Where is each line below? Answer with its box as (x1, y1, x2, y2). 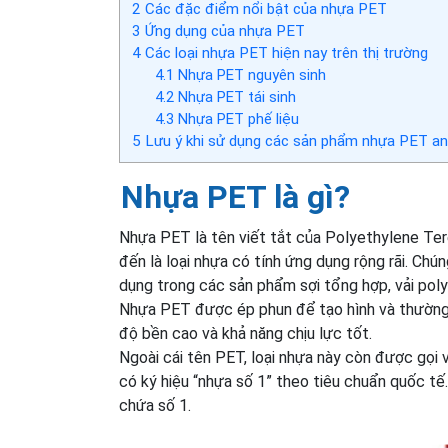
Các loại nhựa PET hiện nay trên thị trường (141, 44, 428, 63)
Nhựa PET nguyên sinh (173, 66, 326, 85)
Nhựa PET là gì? (121, 178, 350, 217)
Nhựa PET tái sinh (173, 88, 296, 107)
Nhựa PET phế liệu (173, 110, 299, 129)
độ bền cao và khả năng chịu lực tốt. (119, 324, 372, 344)
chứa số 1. (119, 396, 191, 416)
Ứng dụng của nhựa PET (141, 22, 305, 41)
